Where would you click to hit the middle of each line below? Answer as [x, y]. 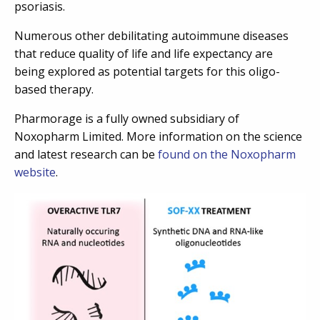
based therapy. [54, 90]
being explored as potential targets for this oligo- [147, 72]
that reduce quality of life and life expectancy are [144, 54]
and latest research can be [86, 155]
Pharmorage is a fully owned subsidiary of [127, 119]
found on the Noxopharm [227, 155]
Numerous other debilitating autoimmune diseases [151, 36]
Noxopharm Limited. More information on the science [158, 137]
